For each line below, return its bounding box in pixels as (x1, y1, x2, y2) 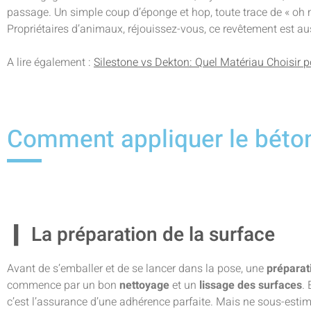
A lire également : (7, 54, 94, 72)
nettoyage (119, 277, 169, 294)
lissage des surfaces (199, 277, 302, 294)
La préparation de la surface (31, 221, 275, 250)
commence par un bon (7, 277, 119, 294)
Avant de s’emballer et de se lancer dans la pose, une (7, 260, 267, 278)
